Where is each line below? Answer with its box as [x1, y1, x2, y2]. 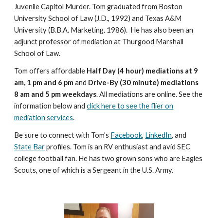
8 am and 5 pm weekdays [14, 90, 97, 98]
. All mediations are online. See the [96, 90, 203, 98]
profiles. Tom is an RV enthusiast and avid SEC [45, 143, 191, 151]
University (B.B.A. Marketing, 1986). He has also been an [14, 26, 194, 34]
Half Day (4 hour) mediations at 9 [87, 67, 199, 75]
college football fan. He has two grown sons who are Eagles [14, 154, 203, 163]
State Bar [14, 143, 45, 151]
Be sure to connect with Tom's [14, 131, 111, 139]
